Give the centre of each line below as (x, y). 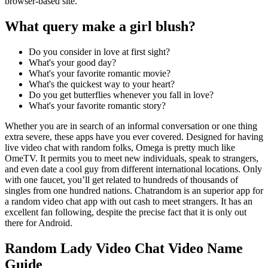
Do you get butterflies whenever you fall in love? (121, 95)
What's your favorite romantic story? (97, 106)
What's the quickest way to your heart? (102, 84)
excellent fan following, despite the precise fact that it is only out (126, 212)
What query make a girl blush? (100, 27)
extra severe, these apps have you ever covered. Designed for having (134, 137)
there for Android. (39, 223)
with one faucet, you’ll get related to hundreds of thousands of (121, 180)
